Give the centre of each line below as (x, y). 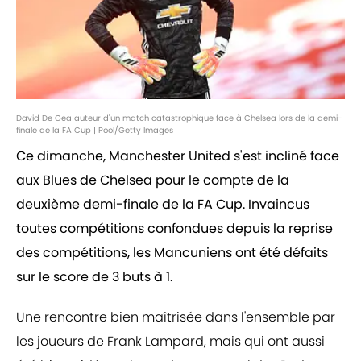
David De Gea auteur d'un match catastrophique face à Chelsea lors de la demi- (179, 118)
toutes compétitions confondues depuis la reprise (174, 229)
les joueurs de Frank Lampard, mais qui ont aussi (170, 342)
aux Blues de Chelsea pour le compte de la (153, 180)
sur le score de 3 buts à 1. (94, 277)
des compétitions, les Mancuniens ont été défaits (172, 253)
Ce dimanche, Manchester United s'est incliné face (178, 156)
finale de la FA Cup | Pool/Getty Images (95, 131)
